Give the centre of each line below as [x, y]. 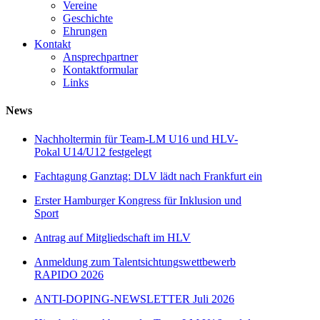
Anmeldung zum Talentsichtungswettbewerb [135, 261]
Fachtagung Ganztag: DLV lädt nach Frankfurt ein [148, 176]
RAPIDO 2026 [69, 274]
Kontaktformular [100, 70]
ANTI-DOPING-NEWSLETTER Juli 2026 [134, 299]
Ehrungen [85, 31]
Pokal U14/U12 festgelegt [93, 151]
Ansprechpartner [100, 57]
